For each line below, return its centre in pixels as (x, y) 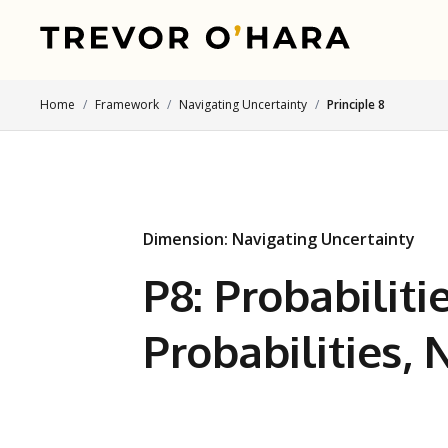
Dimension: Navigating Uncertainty (279, 239)
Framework (127, 104)
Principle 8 (356, 104)
